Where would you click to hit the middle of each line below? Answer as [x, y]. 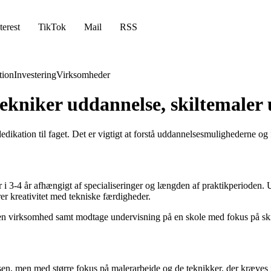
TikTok [52, 27]
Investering [35, 75]
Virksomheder [83, 75]
